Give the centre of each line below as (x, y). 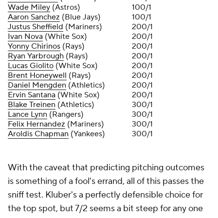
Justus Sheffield (36, 27)
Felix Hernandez (36, 124)
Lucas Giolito (31, 66)
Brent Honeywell (37, 75)
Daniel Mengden (37, 85)
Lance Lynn (27, 114)
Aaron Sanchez (34, 17)
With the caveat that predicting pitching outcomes (106, 168)
